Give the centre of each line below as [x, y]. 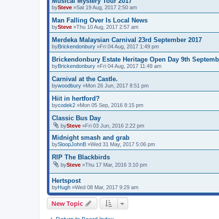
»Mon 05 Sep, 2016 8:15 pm [109, 105]
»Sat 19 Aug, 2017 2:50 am [104, 7]
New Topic [67, 203]
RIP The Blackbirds [81, 157]
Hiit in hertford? [76, 98]
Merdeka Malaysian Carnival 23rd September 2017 [127, 40]
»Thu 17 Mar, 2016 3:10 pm [114, 164]
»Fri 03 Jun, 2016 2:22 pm [112, 125]
